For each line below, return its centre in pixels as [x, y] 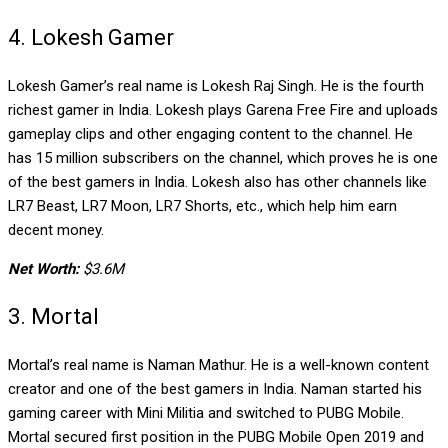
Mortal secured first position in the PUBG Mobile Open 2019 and [216, 436]
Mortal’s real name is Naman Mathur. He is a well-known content [218, 364]
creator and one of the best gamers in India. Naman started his [215, 388]
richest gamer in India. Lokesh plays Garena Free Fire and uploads [223, 109]
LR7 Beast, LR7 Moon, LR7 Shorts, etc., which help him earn [202, 205]
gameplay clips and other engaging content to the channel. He [210, 133]
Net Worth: [43, 268]
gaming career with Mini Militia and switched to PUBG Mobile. [206, 412]
